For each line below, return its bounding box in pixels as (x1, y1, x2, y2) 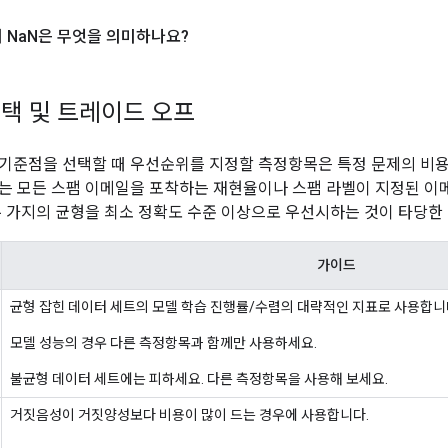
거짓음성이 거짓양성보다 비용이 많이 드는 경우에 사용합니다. (10, 407, 369, 424)
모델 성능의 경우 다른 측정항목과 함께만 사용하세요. (10, 335, 317, 352)
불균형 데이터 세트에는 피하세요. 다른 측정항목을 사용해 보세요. (10, 371, 388, 388)
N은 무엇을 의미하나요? (27, 27, 189, 47)
